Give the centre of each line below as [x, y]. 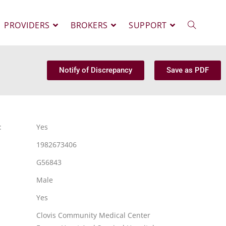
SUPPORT [148, 25]
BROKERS [89, 25]
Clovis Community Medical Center [94, 215]
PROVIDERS [27, 25]
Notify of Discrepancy [96, 70]
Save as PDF [188, 70]
